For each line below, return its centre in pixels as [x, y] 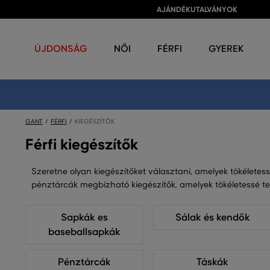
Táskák [213, 262]
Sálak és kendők [212, 218]
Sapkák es [84, 218]
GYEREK [226, 49]
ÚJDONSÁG [61, 49]
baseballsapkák [84, 232]
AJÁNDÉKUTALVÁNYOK [197, 10]
